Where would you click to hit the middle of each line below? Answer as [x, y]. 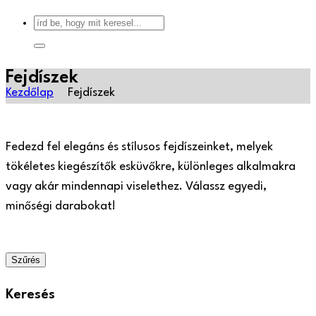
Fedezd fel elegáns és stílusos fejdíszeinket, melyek [139, 147]
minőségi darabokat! [61, 206]
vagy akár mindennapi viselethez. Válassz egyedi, [136, 186]
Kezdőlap [30, 92]
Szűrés [26, 260]
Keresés [30, 294]
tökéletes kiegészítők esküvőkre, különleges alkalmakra [151, 166]
